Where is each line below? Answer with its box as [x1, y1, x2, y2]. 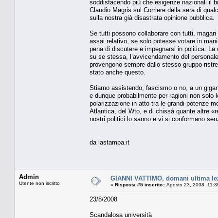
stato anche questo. [90, 68, 145, 76]
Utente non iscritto [19, 180, 60, 186]
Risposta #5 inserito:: [115, 182, 165, 187]
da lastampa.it [90, 138, 129, 146]
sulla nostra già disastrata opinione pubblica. [90, 14, 215, 21]
